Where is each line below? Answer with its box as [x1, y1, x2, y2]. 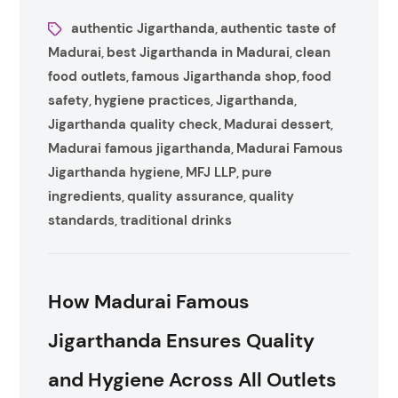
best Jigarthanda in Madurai [107, 44, 291, 61]
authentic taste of [220, 20, 337, 37]
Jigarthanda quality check [48, 115, 219, 133]
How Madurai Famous [48, 289, 251, 314]
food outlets [48, 68, 127, 85]
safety [48, 92, 90, 109]
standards [48, 211, 115, 229]
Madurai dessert [224, 115, 331, 133]
